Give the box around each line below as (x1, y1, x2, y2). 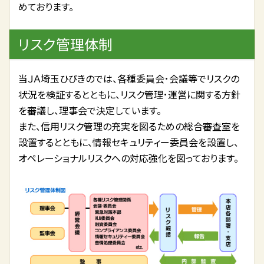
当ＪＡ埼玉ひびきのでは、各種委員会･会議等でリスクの (18, 71, 239, 85)
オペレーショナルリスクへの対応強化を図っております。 (18, 151, 239, 165)
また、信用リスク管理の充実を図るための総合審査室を (18, 119, 240, 133)
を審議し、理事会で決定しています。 (18, 103, 161, 117)
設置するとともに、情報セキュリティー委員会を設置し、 (18, 135, 239, 149)
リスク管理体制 (18, 34, 113, 54)
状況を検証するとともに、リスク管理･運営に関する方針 (18, 87, 240, 101)
